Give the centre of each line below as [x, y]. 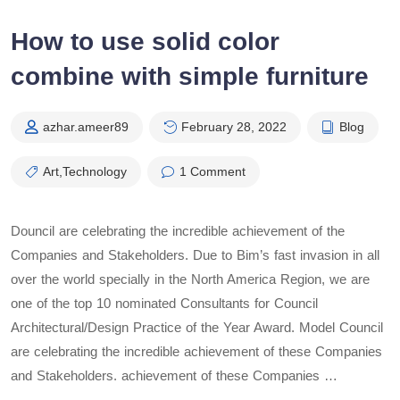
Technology [95, 171]
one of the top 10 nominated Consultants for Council [164, 303]
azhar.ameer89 [86, 126]
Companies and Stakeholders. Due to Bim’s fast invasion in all [195, 254]
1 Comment [212, 171]
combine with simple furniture [190, 76]
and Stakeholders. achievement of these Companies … [174, 375]
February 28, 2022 [234, 126]
